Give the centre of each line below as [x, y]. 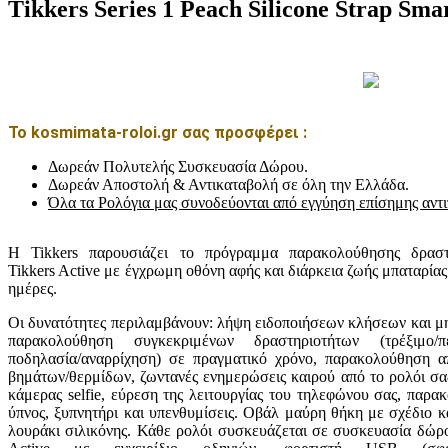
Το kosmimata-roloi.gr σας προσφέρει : [157, 132]
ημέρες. [32, 288]
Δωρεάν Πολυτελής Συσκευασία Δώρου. [178, 166]
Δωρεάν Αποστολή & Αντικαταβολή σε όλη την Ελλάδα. [228, 184]
